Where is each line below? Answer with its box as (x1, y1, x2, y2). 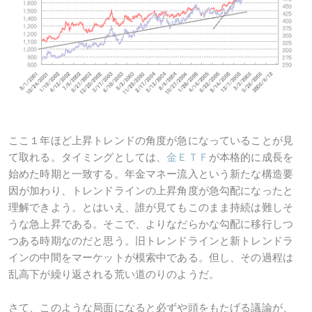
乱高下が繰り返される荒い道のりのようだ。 (8, 268, 219, 281)
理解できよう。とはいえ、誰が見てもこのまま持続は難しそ (8, 201, 294, 214)
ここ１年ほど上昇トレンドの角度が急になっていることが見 (8, 134, 294, 147)
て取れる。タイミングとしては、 (8, 151, 167, 164)
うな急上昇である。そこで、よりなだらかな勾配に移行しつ (8, 218, 294, 231)
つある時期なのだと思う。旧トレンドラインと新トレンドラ (8, 235, 294, 247)
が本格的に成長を (208, 151, 294, 164)
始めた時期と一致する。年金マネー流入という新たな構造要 (8, 168, 294, 180)
